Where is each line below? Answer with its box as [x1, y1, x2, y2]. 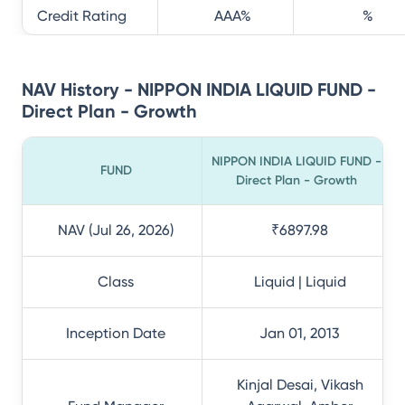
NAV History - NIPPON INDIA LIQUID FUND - [22, 79, 376, 100]
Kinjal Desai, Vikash [236, 376, 363, 393]
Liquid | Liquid [253, 273, 346, 290]
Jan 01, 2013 [259, 325, 340, 342]
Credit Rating [37, 7, 127, 24]
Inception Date [66, 325, 165, 342]
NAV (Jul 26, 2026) [58, 221, 174, 239]
